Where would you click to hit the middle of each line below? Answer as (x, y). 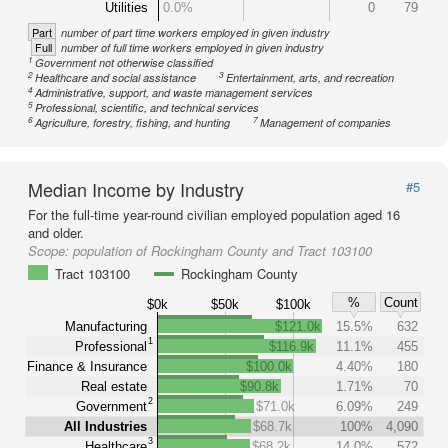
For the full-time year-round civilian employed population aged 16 (214, 214)
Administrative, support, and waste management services (174, 92)
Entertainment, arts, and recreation (310, 77)
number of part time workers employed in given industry (195, 32)
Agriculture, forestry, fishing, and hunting (133, 122)
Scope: (50, 250)
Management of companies (326, 122)
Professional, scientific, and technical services (147, 107)
